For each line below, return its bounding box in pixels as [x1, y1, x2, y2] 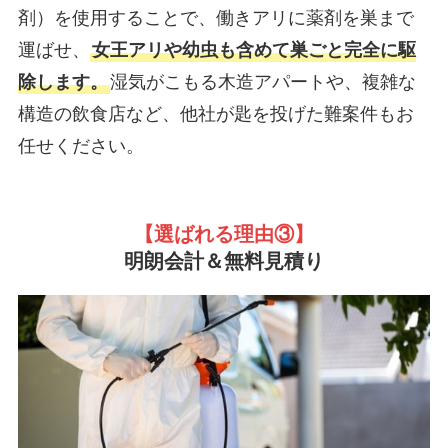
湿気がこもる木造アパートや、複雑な [109, 71, 416, 92]
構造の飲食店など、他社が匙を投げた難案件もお [17, 103, 414, 124]
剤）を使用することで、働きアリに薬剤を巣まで [17, 7, 414, 28]
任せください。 [17, 135, 144, 156]
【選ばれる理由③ [134, 222, 294, 245]
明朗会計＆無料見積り [124, 249, 324, 272]
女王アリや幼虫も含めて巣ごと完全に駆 [91, 39, 416, 60]
